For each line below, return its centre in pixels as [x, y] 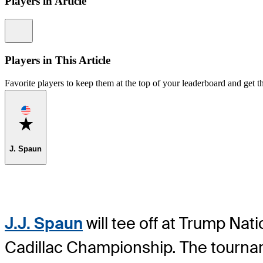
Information [47, 24]
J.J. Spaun [44, 223]
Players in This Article [58, 60]
